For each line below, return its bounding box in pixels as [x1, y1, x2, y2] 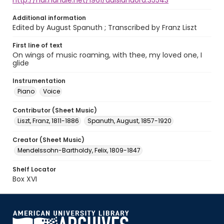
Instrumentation [12, 76, 65, 85]
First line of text [12, 41, 62, 49]
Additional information [12, 13, 86, 22]
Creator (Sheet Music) [12, 135, 84, 144]
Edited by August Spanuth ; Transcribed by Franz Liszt [12, 22, 197, 32]
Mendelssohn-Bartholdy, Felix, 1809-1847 [17, 146, 140, 154]
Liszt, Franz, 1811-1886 [17, 116, 79, 125]
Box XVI [12, 174, 37, 184]
